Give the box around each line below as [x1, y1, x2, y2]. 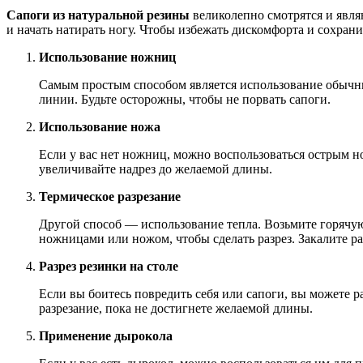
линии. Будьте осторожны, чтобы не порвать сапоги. [39, 92, 331, 106]
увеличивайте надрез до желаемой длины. [39, 161, 272, 176]
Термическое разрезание [39, 189, 181, 203]
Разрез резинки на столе [39, 258, 178, 273]
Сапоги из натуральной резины [6, 7, 190, 22]
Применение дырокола [39, 328, 173, 343]
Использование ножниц [39, 49, 176, 64]
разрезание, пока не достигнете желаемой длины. [39, 301, 313, 315]
